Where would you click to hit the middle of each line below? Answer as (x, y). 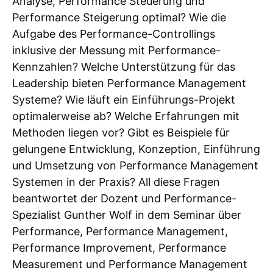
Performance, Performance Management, (120, 232)
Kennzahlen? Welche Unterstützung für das (124, 67)
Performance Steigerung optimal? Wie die (119, 18)
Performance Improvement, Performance (119, 248)
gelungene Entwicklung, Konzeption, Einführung (136, 149)
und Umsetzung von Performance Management (135, 166)
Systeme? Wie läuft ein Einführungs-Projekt (124, 100)
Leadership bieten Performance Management (129, 83)
